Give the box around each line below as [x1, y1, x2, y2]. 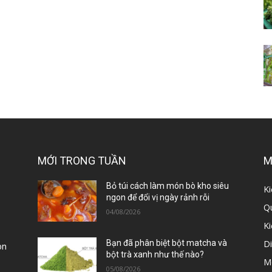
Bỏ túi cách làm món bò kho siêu [106, 181, 229, 191]
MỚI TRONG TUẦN [38, 154, 126, 168]
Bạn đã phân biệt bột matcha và [106, 238, 228, 248]
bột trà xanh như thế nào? [106, 250, 205, 260]
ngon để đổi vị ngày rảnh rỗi [106, 192, 210, 203]
